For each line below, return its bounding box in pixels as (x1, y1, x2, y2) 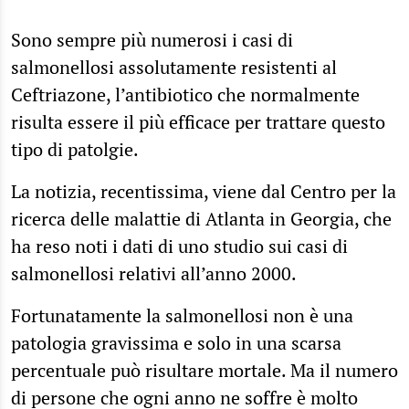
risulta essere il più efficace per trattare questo (11, 109, 385, 134)
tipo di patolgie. (11, 136, 139, 162)
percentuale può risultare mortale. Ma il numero (11, 357, 398, 383)
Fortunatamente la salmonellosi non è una (11, 302, 353, 328)
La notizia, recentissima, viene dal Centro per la (11, 178, 396, 204)
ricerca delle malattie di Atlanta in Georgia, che (11, 205, 392, 231)
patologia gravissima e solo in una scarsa (11, 330, 341, 355)
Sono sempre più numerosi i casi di (11, 26, 293, 52)
